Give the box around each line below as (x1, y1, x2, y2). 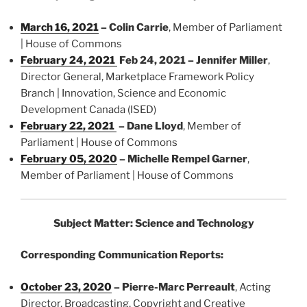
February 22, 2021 (21, 119, 116, 132)
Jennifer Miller (196, 53, 268, 66)
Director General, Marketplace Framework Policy (21, 70, 254, 83)
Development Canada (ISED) (21, 103, 156, 116)
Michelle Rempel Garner (127, 152, 247, 165)
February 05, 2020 (21, 152, 117, 165)
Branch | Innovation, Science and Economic (21, 86, 226, 99)
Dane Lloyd (127, 119, 183, 132)
